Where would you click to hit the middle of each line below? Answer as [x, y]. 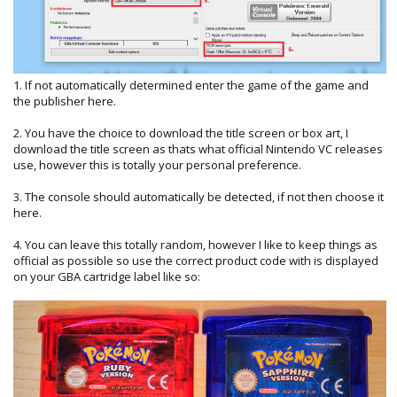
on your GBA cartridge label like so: [107, 276]
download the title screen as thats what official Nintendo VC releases [198, 148]
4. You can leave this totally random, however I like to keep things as [195, 244]
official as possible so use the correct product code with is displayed [196, 260]
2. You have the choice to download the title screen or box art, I [181, 132]
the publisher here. [65, 101]
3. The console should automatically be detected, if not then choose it [198, 196]
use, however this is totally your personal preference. [157, 164]
